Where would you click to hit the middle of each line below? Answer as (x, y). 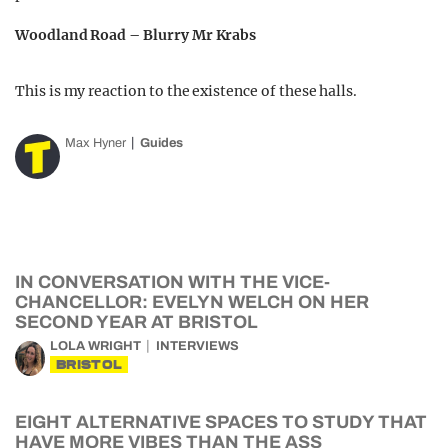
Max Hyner (95, 143)
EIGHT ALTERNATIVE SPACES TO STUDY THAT (221, 422)
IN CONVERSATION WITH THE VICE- (172, 282)
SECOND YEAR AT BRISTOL (136, 322)
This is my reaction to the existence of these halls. (186, 91)
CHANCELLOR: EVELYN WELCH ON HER (192, 302)
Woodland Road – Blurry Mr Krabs (136, 35)
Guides (161, 143)
